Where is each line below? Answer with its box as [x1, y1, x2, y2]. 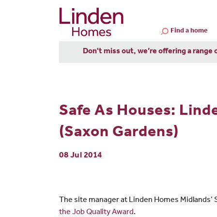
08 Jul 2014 [59, 152, 102, 160]
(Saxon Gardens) [59, 125, 179, 141]
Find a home [170, 28, 208, 35]
